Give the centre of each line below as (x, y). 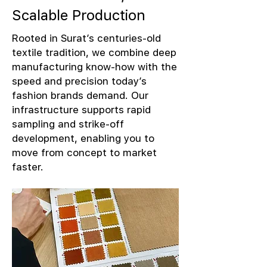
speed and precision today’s (79, 81)
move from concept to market (84, 153)
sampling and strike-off (68, 124)
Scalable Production (79, 15)
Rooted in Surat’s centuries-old (86, 38)
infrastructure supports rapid (81, 110)
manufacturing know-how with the (94, 67)
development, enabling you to (83, 138)
